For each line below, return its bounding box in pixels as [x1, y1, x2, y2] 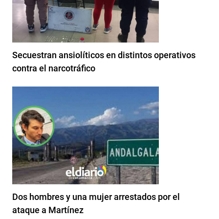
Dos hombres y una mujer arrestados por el [12, 191, 180, 202]
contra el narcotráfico [12, 63, 95, 73]
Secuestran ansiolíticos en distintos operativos [12, 49, 196, 60]
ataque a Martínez [12, 204, 84, 215]
